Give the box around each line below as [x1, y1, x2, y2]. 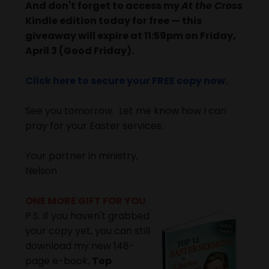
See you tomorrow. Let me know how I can [25, 104, 226, 118]
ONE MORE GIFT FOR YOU [25, 194, 148, 208]
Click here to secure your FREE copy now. [25, 74, 228, 88]
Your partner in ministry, [25, 149, 138, 163]
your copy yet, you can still [25, 224, 150, 238]
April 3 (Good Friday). [25, 44, 134, 58]
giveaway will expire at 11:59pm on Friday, [25, 29, 236, 43]
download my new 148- [25, 239, 134, 253]
